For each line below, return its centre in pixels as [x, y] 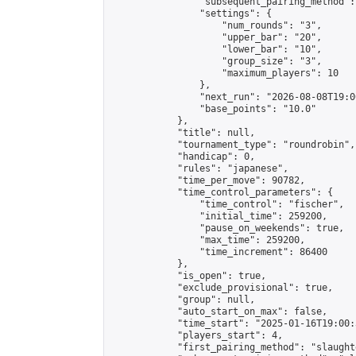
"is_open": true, [188, 276]
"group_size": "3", [216, 61]
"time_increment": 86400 [219, 252]
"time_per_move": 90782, [208, 180]
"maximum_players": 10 [224, 73]
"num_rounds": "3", [216, 25]
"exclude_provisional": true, [222, 288]
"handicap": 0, [183, 157]
